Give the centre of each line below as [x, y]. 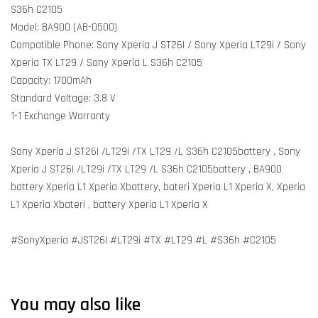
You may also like [76, 305]
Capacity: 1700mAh [51, 81]
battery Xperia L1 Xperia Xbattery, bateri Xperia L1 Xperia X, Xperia [158, 187]
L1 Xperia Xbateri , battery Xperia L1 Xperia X [109, 205]
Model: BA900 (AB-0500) [64, 27]
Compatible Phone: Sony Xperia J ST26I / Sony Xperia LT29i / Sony [158, 45]
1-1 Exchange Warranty [60, 116]
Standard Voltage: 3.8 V [63, 98]
